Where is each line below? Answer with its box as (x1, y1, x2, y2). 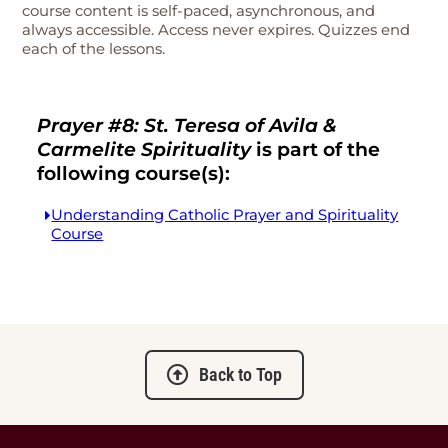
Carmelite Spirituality (37, 138, 252, 161)
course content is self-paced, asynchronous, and (22, 2, 376, 20)
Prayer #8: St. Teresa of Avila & (37, 114, 338, 137)
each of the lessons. (22, 40, 166, 58)
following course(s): (37, 162, 231, 185)
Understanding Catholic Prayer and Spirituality (51, 206, 399, 224)
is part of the (251, 138, 381, 161)
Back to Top (198, 364, 282, 385)
